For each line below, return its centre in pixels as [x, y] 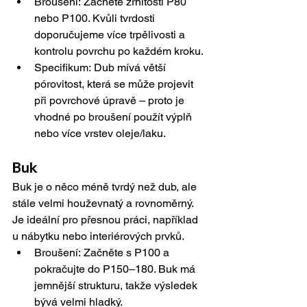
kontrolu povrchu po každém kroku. [119, 51]
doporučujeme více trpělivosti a [111, 35]
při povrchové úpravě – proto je [111, 101]
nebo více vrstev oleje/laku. [100, 134]
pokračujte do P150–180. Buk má [116, 269]
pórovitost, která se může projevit [115, 84]
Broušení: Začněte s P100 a [103, 253]
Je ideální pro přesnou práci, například [107, 220]
